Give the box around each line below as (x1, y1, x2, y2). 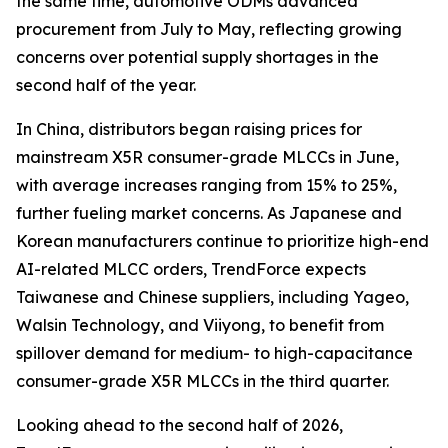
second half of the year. (16, 75, 196, 95)
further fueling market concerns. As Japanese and (16, 203, 402, 223)
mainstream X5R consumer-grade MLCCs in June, (16, 147, 399, 167)
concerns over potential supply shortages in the (16, 47, 379, 67)
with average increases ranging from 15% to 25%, (16, 175, 397, 195)
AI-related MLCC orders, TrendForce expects (16, 259, 366, 279)
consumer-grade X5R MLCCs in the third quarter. (16, 371, 389, 391)
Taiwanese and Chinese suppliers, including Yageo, (16, 287, 409, 307)
